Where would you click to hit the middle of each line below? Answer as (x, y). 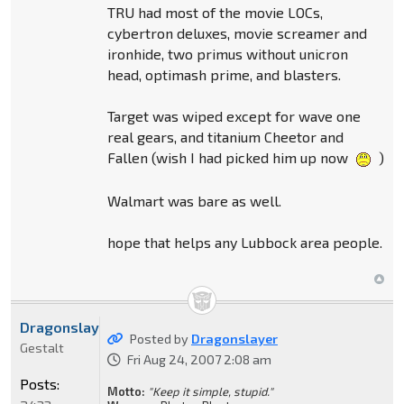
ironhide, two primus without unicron (227, 53)
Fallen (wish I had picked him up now (229, 157)
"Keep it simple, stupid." (210, 391)
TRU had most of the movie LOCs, (215, 12)
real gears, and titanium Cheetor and (225, 136)
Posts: (40, 383)
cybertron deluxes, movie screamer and (237, 32)
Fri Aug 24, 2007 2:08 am (199, 359)
